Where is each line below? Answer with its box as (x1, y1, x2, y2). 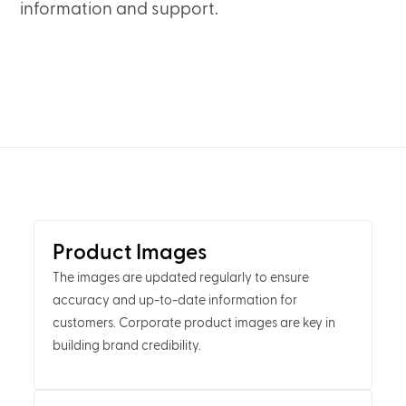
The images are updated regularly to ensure (52, 271, 309, 285)
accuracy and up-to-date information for (52, 294, 297, 308)
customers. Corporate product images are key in (52, 316, 335, 331)
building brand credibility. (52, 339, 201, 353)
